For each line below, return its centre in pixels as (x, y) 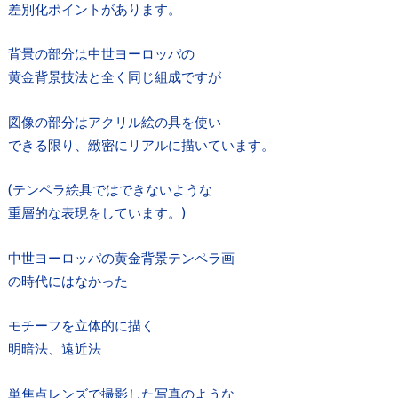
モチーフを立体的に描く (81, 326)
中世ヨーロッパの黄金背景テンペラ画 (121, 257)
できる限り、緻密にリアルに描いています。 (141, 144)
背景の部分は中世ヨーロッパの (101, 54)
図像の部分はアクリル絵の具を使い (114, 121)
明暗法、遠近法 (54, 349)
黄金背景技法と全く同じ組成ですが (114, 77)
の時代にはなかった (68, 280)
